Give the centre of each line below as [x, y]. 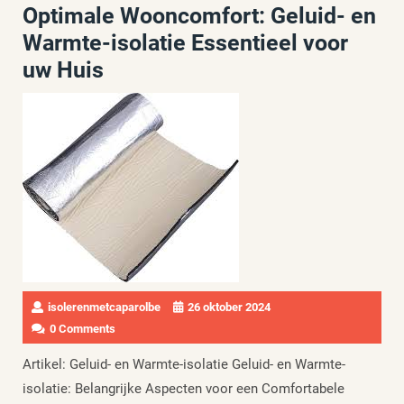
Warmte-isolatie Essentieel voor [185, 43]
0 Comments [83, 329]
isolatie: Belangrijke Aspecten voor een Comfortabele [184, 389]
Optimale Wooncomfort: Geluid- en [199, 16]
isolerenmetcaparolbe [104, 307]
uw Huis [63, 70]
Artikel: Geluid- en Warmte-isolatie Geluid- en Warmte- [184, 364]
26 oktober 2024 [229, 307]
